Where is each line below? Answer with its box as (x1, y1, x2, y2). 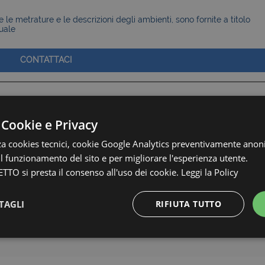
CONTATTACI (20, 54, 72, 64)
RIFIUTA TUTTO (155, 198, 222, 209)
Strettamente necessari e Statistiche (54, 234, 211, 246)
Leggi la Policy (181, 166, 238, 178)
